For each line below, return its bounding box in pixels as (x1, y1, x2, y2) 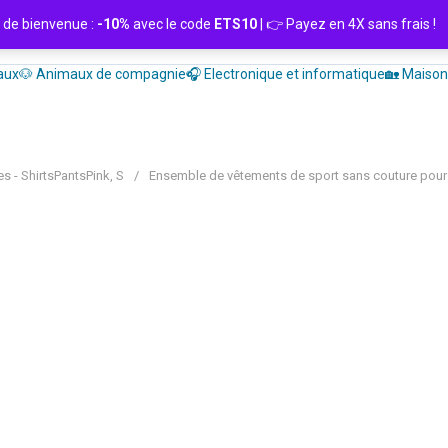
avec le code (130, 16, 214, 32)
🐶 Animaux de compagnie (19, 66, 186, 82)
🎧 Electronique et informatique (186, 66, 385, 82)
